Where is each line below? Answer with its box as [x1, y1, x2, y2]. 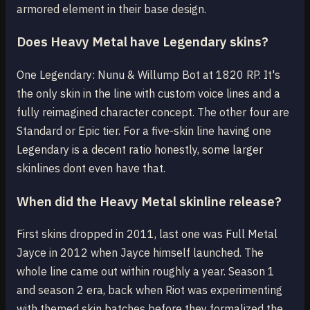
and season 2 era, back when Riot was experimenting [17, 283, 282, 298]
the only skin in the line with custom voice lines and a [17, 86, 280, 101]
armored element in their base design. [17, 1, 206, 16]
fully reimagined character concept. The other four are [17, 105, 289, 120]
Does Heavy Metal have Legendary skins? [17, 33, 268, 51]
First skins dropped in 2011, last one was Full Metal [17, 227, 277, 241]
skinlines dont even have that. [17, 161, 165, 176]
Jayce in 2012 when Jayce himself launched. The [17, 246, 264, 260]
